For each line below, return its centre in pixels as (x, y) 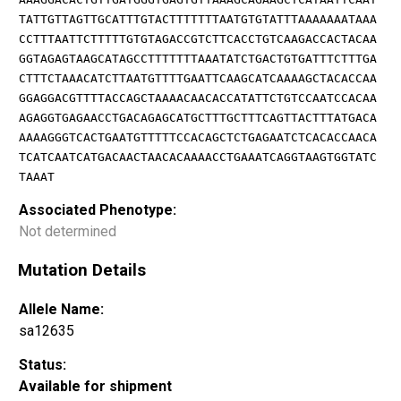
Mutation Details (82, 271)
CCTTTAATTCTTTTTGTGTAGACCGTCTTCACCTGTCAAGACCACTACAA (198, 38)
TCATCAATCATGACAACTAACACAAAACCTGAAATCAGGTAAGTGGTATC (198, 157)
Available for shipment (95, 387)
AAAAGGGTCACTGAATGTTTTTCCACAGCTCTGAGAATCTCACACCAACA (198, 137)
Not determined (68, 231)
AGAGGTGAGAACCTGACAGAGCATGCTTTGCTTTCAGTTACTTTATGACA (198, 117)
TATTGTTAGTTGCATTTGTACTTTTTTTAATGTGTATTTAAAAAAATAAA (198, 19)
